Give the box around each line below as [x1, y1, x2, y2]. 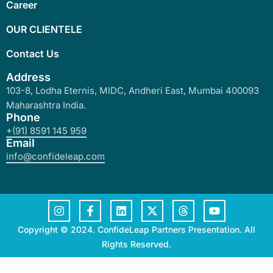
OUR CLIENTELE [6, 23, 82, 36]
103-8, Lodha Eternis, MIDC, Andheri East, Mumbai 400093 [6, 85, 259, 97]
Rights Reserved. [102, 239, 171, 250]
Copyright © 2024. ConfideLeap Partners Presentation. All [18, 224, 255, 235]
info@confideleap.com [6, 151, 105, 163]
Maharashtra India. [6, 99, 86, 112]
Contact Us [6, 48, 59, 60]
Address [6, 71, 51, 84]
